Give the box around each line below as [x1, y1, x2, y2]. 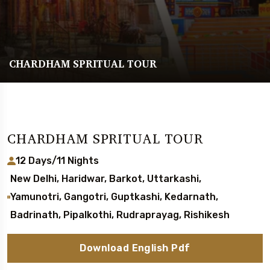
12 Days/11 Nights [16, 155, 99, 166]
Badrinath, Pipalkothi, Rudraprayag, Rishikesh [10, 209, 230, 221]
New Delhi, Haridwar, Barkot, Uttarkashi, [10, 173, 202, 184]
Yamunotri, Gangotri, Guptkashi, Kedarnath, [10, 191, 219, 202]
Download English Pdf [80, 242, 190, 254]
